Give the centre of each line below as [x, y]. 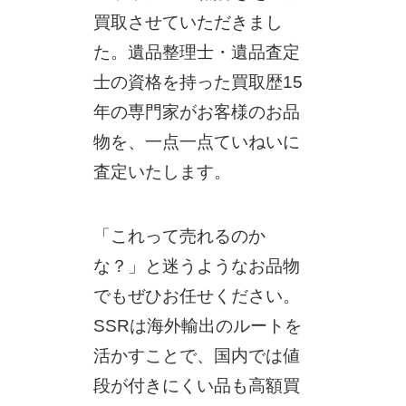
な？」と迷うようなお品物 [196, 266]
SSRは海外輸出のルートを [197, 325]
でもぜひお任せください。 [196, 295]
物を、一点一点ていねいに [196, 142]
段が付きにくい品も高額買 [196, 385]
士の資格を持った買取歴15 [198, 82]
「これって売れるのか [179, 236]
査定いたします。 [162, 172]
